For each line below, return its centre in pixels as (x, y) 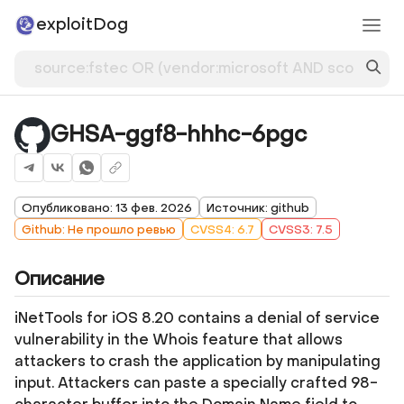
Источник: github (258, 207)
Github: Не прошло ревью (99, 229)
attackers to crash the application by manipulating (197, 361)
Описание (60, 280)
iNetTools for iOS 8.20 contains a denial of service (197, 318)
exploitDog (82, 25)
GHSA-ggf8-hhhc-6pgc (179, 135)
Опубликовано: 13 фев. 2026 (107, 207)
